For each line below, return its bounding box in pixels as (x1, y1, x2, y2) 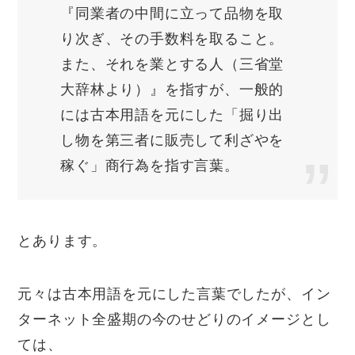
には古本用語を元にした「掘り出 (60, 106, 284, 123)
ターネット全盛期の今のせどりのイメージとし (17, 311, 331, 328)
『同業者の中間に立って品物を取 (60, 5, 284, 21)
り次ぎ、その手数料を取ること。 (60, 30, 284, 47)
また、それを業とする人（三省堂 (60, 55, 284, 72)
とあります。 (17, 232, 108, 249)
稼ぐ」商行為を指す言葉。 (60, 157, 239, 174)
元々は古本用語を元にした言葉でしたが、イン (17, 286, 331, 303)
